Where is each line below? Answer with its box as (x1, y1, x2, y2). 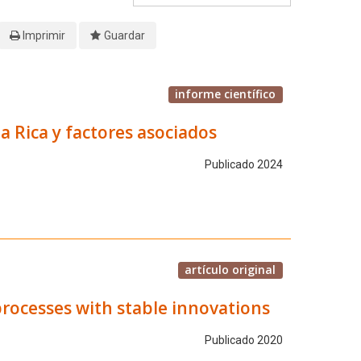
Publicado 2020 (204, 334, 283, 347)
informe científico (175, 85, 276, 102)
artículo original (185, 261, 276, 277)
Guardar (103, 28, 145, 42)
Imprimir (23, 28, 65, 42)
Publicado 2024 (204, 158, 283, 172)
